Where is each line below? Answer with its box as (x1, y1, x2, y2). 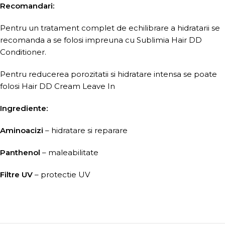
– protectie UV (33, 170, 90, 180)
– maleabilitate (40, 148, 98, 158)
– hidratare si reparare (43, 126, 128, 136)
